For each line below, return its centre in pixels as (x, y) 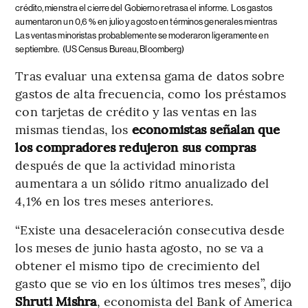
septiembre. (37, 49)
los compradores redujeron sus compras (136, 147)
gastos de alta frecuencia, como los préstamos (151, 93)
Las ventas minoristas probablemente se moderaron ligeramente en (142, 36)
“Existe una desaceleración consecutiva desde (150, 230)
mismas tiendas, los (72, 129)
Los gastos (252, 8)
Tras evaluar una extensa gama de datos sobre (150, 76)
